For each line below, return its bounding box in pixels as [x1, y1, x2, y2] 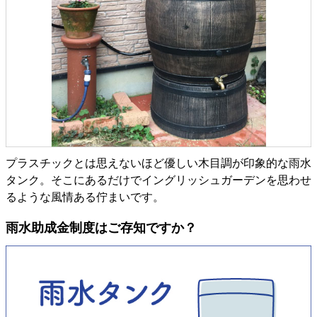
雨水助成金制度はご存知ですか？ [6, 221, 197, 236]
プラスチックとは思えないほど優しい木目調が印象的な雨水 [6, 157, 311, 170]
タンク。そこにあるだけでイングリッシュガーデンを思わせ [6, 174, 311, 187]
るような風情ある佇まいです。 [6, 191, 164, 204]
